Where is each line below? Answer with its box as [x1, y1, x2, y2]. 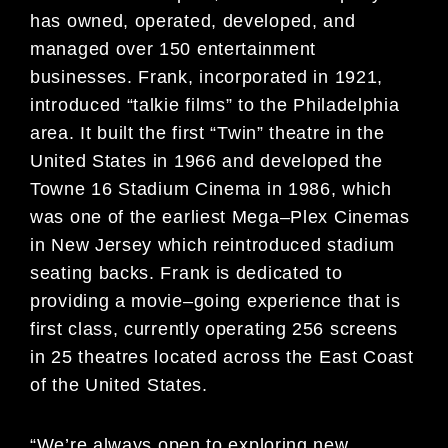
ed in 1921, [286, 67, 384, 88]
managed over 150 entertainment [30, 39, 316, 60]
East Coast [318, 347, 414, 368]
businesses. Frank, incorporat [30, 67, 287, 88]
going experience [193, 291, 348, 312]
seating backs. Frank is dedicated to [30, 263, 343, 284]
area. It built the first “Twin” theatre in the [30, 123, 385, 144]
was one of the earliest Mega [30, 207, 280, 228]
